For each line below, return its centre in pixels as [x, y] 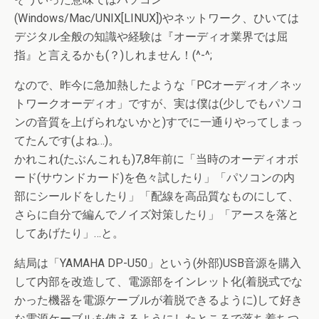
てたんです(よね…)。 [67, 141]
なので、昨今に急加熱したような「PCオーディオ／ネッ [158, 85]
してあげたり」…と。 [69, 233]
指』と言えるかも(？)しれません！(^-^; [113, 55]
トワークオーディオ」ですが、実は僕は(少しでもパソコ [158, 104]
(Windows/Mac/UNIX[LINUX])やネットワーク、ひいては [157, 18]
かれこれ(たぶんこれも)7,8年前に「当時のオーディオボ [156, 159]
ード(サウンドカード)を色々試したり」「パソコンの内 [155, 178]
